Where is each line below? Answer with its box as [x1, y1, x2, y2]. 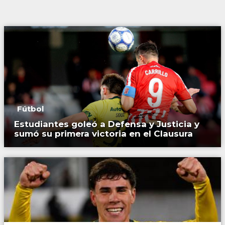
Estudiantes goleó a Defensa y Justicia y [14, 119, 199, 130]
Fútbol [17, 104, 44, 114]
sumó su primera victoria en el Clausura [14, 129, 193, 139]
